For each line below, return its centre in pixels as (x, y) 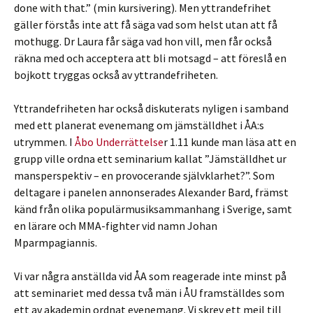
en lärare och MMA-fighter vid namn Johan (116, 226)
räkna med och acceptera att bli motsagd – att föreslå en (150, 58)
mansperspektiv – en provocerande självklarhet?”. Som (144, 175)
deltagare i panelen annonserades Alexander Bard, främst (151, 192)
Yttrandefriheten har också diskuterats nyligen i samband (151, 108)
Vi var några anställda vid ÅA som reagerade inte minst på (150, 276)
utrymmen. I (44, 142)
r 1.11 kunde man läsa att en (230, 142)
